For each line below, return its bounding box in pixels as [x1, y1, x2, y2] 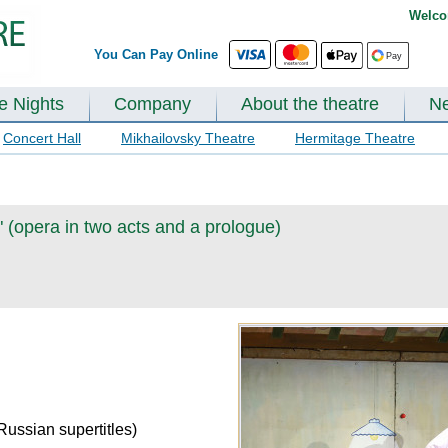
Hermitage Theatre [295, 130, 415, 146]
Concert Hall [3, 130, 81, 146]
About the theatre [241, 94, 379, 114]
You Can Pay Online [94, 47, 226, 62]
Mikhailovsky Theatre [121, 130, 255, 146]
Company [114, 94, 191, 114]
